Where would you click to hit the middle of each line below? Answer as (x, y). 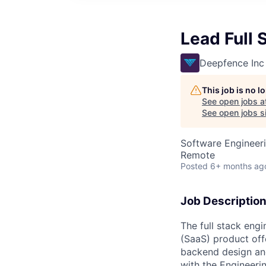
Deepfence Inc (232, 63)
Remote (198, 155)
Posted (194, 166)
